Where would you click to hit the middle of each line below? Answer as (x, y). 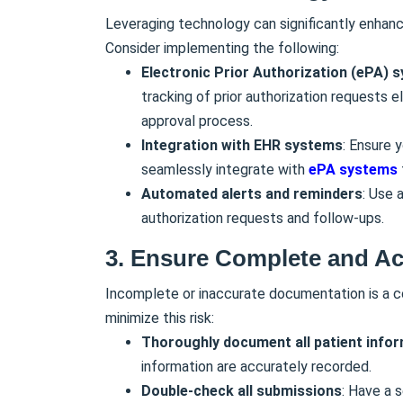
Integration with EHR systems (242, 145)
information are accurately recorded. (256, 366)
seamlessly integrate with (225, 169)
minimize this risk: (160, 318)
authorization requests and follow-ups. (263, 218)
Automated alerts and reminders (252, 193)
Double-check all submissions (242, 390)
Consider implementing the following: (222, 48)
